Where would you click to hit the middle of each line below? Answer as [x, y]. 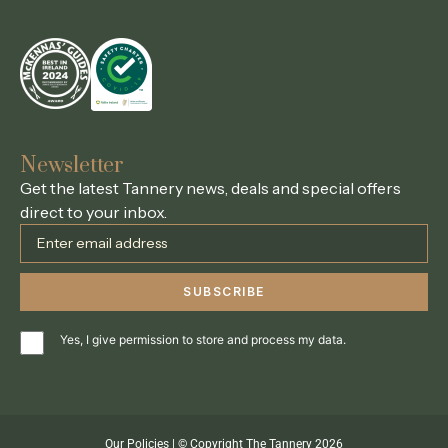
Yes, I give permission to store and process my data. [203, 340]
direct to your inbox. [93, 212]
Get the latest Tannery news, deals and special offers [210, 188]
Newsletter [72, 166]
